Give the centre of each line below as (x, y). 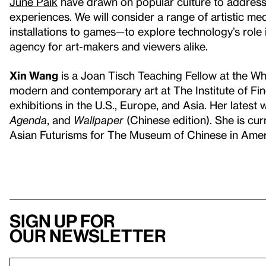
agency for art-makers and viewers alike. (109, 46)
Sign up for (62, 221)
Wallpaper (99, 120)
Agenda (28, 120)
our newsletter (88, 236)
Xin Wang (34, 75)
